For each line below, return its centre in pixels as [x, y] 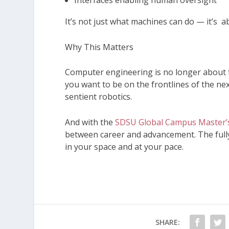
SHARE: [167, 222]
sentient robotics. [99, 97]
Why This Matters [99, 47]
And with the [89, 122]
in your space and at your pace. [124, 146]
